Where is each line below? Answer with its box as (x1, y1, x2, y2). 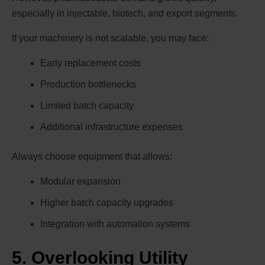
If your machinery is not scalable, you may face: (12, 33, 209, 44)
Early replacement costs (40, 58, 141, 69)
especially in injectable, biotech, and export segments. (12, 8, 238, 19)
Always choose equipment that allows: (12, 151, 172, 162)
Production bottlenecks (40, 79, 136, 90)
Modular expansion (40, 176, 121, 187)
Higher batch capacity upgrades (40, 198, 173, 208)
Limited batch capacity (40, 101, 134, 111)
